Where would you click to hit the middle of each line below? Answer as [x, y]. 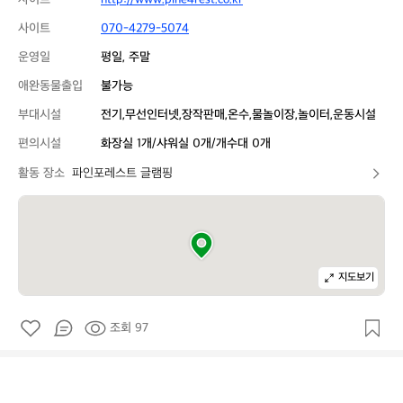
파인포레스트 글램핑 [122, 173]
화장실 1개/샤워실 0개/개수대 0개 [186, 143]
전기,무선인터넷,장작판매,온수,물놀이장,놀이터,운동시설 [238, 115]
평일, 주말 [125, 57]
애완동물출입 [50, 86]
